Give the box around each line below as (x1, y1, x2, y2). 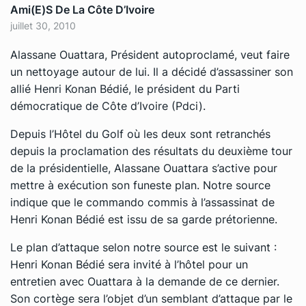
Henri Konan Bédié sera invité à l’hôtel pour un (10, 257, 248, 271)
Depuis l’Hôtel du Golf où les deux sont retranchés (10, 126, 270, 141)
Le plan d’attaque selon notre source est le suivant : (10, 240, 277, 254)
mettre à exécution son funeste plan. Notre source (10, 178, 270, 192)
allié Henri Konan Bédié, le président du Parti (10, 81, 240, 96)
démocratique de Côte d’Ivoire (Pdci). (10, 98, 206, 113)
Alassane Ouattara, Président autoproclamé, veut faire (10, 47, 290, 61)
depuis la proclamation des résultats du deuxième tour (10, 143, 292, 158)
